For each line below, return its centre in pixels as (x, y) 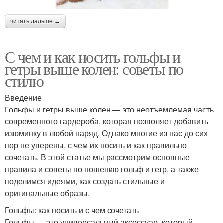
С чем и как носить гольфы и (93, 56)
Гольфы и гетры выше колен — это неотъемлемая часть (109, 109)
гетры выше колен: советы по (94, 68)
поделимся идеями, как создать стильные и (85, 181)
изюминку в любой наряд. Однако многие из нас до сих (106, 133)
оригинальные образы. (47, 193)
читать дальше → (35, 21)
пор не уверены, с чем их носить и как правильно (96, 145)
